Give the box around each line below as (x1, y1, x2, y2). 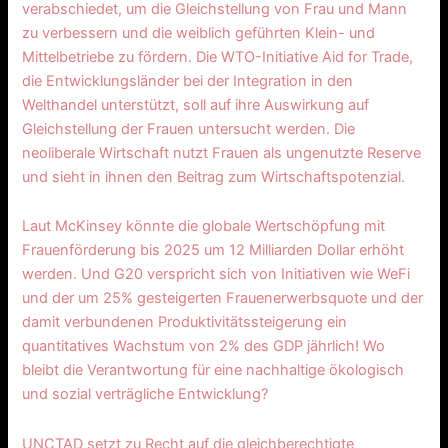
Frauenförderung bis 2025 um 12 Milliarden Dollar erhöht (22, 241, 405, 260)
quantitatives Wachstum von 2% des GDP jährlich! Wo (22, 337, 386, 356)
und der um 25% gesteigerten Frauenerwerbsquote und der (22, 289, 424, 308)
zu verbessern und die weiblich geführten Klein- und (22, 23, 376, 42)
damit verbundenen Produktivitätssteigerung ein (22, 313, 348, 332)
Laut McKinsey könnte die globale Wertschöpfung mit (22, 217, 386, 236)
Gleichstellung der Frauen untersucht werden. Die (22, 119, 356, 138)
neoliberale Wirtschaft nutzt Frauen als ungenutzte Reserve (22, 143, 422, 162)
